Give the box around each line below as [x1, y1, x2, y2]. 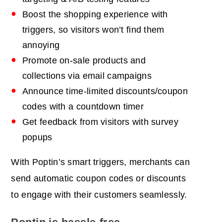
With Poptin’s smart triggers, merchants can [11, 157, 190, 167]
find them [126, 25, 165, 35]
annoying [22, 40, 60, 51]
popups [22, 132, 53, 143]
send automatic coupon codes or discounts [11, 173, 186, 184]
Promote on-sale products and [22, 55, 146, 66]
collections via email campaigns [22, 71, 152, 81]
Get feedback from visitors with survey [22, 117, 178, 127]
